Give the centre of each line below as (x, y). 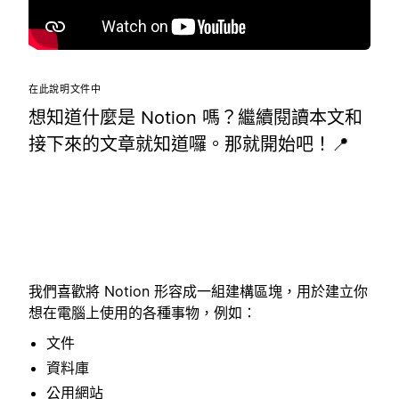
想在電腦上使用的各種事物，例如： (142, 312)
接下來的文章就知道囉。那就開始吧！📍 (189, 144)
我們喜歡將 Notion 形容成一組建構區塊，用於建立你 (198, 291)
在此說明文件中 (65, 89)
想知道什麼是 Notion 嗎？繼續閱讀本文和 (195, 118)
